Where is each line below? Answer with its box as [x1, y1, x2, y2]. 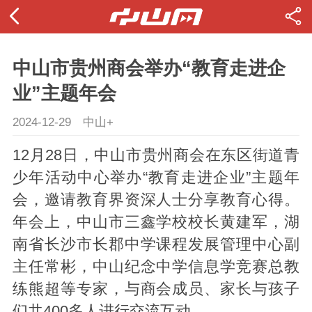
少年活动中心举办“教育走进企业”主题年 [12, 169, 300, 187]
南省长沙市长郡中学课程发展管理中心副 [12, 236, 300, 253]
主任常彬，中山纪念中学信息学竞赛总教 [12, 258, 300, 276]
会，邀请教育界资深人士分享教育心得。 [12, 192, 300, 209]
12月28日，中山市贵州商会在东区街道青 [12, 147, 300, 164]
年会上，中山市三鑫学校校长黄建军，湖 [12, 214, 300, 231]
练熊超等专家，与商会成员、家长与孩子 [12, 281, 300, 298]
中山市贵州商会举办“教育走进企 [12, 57, 286, 79]
